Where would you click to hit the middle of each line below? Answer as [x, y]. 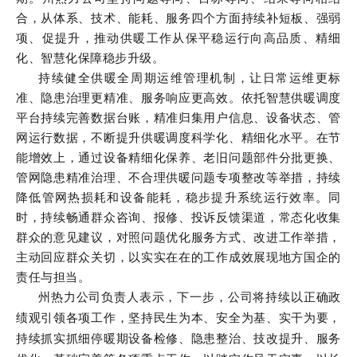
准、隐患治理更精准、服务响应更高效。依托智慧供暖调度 [178, 98]
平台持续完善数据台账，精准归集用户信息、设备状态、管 [178, 118]
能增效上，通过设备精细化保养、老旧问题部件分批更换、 [178, 157]
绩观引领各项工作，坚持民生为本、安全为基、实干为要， [178, 318]
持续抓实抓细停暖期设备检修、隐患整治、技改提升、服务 [178, 338]
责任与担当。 [53, 277]
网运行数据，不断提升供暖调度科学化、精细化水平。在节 [178, 137]
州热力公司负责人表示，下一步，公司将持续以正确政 [190, 297]
